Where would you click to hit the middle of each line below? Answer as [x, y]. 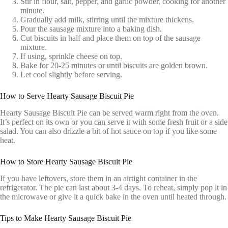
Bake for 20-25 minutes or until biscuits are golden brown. [114, 65]
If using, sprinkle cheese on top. [71, 56]
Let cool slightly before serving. [71, 74]
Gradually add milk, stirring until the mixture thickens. [107, 19]
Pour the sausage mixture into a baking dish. [91, 28]
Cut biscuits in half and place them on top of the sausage [110, 38]
